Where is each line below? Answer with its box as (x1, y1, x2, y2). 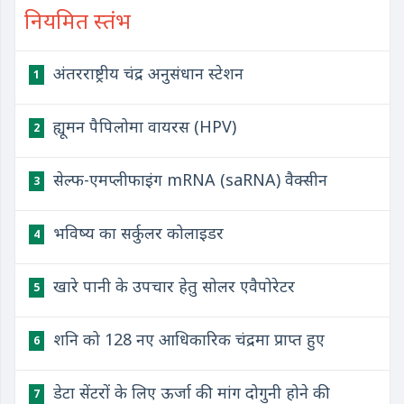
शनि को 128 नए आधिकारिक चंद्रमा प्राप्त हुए (49, 328, 325, 350)
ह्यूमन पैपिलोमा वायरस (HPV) (49, 115, 236, 137)
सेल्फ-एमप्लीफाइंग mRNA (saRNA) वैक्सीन (49, 169, 327, 190)
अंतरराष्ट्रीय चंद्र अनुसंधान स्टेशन (49, 62, 243, 84)
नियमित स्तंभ (24, 5, 131, 35)
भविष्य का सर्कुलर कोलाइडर (49, 222, 224, 243)
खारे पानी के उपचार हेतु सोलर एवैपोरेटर (49, 275, 295, 297)
